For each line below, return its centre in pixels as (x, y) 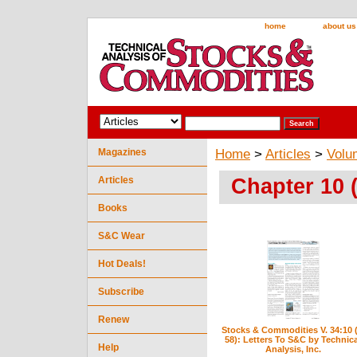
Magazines (122, 152)
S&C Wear (122, 235)
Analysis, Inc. (293, 349)
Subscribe (121, 291)
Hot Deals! (122, 263)
